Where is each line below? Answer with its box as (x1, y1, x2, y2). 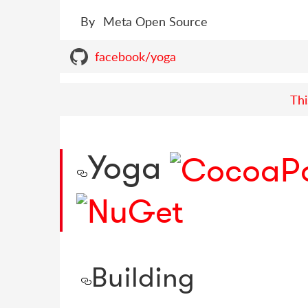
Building (91, 260, 195, 295)
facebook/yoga (95, 48, 176, 65)
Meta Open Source (103, 13, 208, 30)
